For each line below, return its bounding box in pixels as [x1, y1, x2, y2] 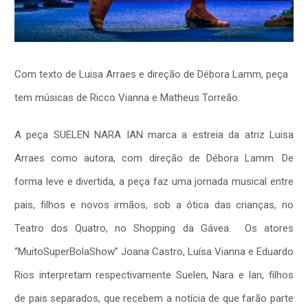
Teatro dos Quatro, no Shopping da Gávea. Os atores [14, 221, 294, 234]
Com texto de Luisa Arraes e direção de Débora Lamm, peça [14, 67, 288, 80]
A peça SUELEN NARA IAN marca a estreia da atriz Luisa [14, 128, 294, 141]
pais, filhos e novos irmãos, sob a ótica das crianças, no [14, 198, 294, 211]
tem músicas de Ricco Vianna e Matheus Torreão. [14, 91, 240, 104]
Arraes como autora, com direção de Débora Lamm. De [14, 151, 294, 164]
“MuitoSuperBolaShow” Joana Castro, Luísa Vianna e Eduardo [14, 245, 294, 258]
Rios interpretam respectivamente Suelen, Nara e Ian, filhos [14, 268, 294, 281]
